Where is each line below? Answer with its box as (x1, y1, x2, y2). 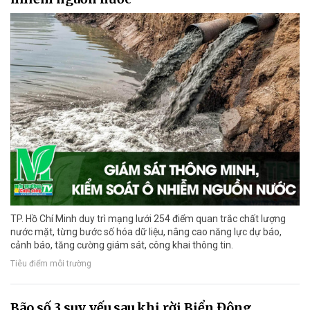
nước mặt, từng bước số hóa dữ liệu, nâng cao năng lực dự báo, (10, 226, 282, 238)
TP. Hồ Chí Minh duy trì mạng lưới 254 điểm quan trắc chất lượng (10, 213, 286, 225)
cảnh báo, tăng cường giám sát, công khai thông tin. (10, 239, 233, 251)
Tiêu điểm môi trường (10, 259, 91, 269)
